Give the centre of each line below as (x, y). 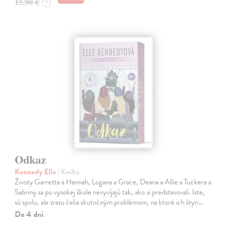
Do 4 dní (29, 215)
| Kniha (69, 172)
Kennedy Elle (36, 172)
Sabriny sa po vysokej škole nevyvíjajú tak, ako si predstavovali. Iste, (110, 192)
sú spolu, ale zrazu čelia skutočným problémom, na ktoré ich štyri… (109, 202)
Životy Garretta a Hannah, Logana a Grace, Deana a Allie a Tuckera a (113, 182)
